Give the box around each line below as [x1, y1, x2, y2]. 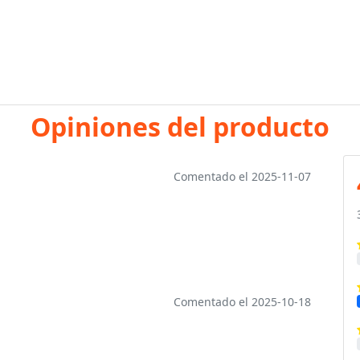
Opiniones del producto [31, 109, 329, 144]
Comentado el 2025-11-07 [173, 169, 311, 184]
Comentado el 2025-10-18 [173, 294, 311, 309]
